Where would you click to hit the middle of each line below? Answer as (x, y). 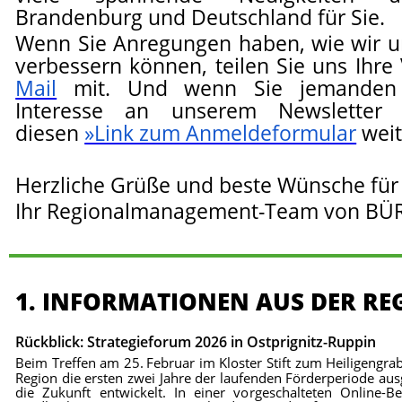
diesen (50, 133)
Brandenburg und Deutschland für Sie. (201, 17)
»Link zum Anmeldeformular (221, 133)
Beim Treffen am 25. (80, 363)
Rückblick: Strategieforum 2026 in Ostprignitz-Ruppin (196, 342)
